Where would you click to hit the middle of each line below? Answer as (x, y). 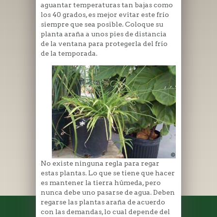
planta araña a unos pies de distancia (104, 34)
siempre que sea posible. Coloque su (102, 24)
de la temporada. (69, 53)
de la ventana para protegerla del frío (104, 43)
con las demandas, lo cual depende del (105, 212)
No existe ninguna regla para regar (100, 163)
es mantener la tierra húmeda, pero (101, 183)
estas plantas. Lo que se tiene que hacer (108, 173)
